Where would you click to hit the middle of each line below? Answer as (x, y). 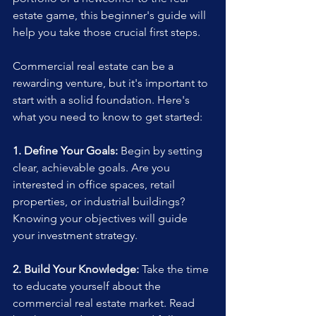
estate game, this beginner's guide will (111, 16)
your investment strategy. (75, 236)
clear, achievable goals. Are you (93, 168)
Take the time (175, 269)
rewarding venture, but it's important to (112, 83)
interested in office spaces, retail (95, 185)
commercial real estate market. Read (105, 303)
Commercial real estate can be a (95, 66)
